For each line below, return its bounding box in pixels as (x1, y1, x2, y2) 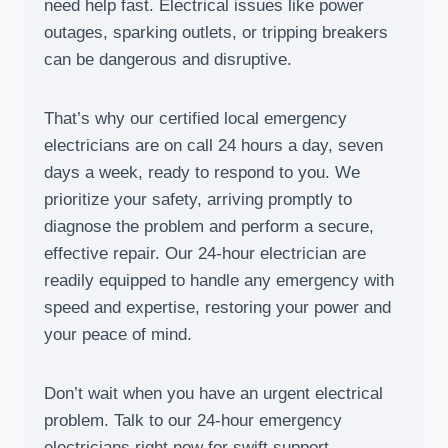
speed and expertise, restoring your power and (44, 298, 391, 317)
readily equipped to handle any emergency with (44, 271, 394, 290)
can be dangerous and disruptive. (44, 50, 292, 69)
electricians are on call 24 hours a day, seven (44, 136, 383, 155)
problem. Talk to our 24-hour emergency (44, 411, 342, 430)
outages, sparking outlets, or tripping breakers (44, 23, 388, 42)
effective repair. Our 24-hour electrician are (44, 244, 366, 263)
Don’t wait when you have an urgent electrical (44, 384, 383, 403)
